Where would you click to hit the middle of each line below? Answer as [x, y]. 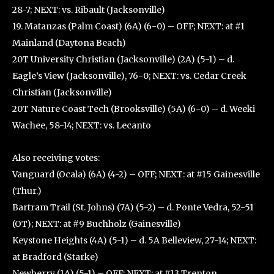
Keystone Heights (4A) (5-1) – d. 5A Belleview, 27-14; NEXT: [134, 240]
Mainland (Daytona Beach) [69, 43]
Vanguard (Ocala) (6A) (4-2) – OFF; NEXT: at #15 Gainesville [136, 174]
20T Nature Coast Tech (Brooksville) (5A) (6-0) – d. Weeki [134, 109]
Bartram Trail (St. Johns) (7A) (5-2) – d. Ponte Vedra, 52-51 [133, 207]
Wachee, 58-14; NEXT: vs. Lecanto [82, 125]
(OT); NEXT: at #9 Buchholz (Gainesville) [97, 224]
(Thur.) [27, 191]
